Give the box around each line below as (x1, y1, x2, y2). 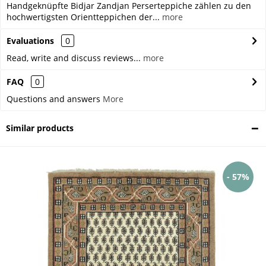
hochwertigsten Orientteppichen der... (7, 11, 160, 23)
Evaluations (7, 35, 54, 47)
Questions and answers (7, 93, 103, 105)
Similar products (6, 122, 74, 134)
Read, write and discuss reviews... (7, 52, 141, 64)
